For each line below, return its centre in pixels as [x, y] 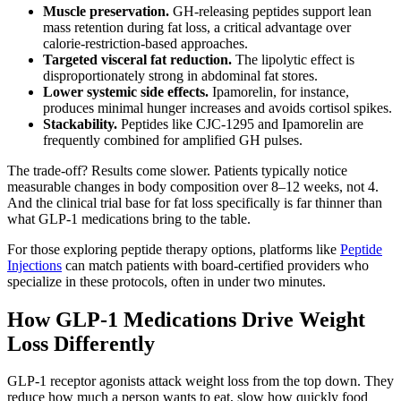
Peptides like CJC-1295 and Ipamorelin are [240, 124]
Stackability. [80, 124]
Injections [34, 265]
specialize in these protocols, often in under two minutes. [166, 281]
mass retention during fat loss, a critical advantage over [197, 27]
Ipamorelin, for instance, [279, 91]
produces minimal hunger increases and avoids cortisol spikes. [218, 107]
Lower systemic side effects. [126, 91]
